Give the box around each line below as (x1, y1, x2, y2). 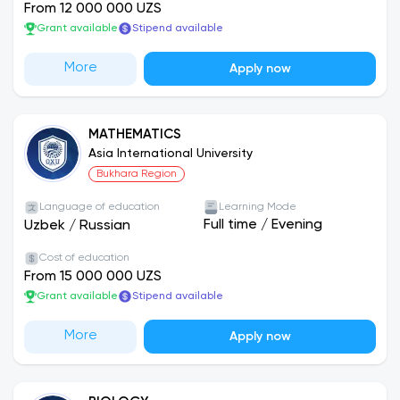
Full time (204, 218, 257, 232)
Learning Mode (219, 202, 296, 212)
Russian (79, 219, 130, 233)
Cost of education (39, 253, 129, 263)
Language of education (39, 202, 160, 212)
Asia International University (88, 147, 253, 160)
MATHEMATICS (88, 128, 181, 141)
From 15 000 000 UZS (24, 270, 162, 284)
